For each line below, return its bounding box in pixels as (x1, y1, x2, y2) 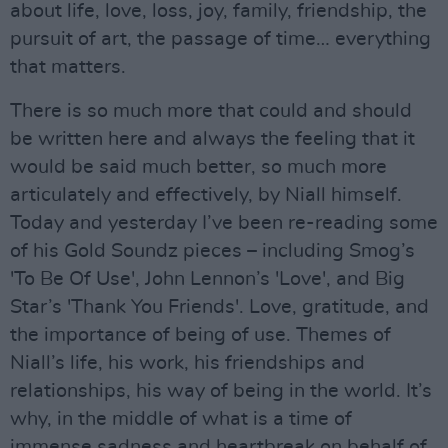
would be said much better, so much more (10, 156, 387, 177)
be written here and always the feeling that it (10, 128, 415, 149)
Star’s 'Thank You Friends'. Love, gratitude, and (10, 296, 429, 317)
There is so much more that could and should (10, 100, 412, 121)
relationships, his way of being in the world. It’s (10, 380, 432, 401)
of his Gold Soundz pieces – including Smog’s (10, 240, 415, 261)
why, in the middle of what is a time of (10, 408, 352, 429)
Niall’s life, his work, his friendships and (10, 352, 365, 373)
